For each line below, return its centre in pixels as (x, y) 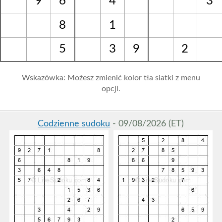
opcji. (111, 89)
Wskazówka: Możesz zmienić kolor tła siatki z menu (111, 78)
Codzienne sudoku (74, 124)
